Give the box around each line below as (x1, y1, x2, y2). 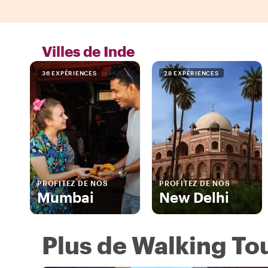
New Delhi (159, 188, 229, 206)
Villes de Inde (42, 42, 135, 60)
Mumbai (37, 188, 94, 206)
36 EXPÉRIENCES (42, 69, 97, 77)
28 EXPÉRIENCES (164, 69, 219, 77)
